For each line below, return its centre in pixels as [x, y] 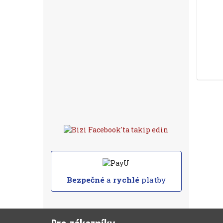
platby [152, 179]
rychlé [126, 179]
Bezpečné [85, 179]
